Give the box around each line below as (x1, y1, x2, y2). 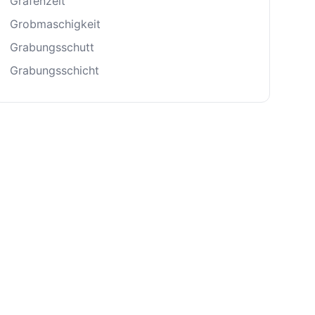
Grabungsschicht (10, 63, 99, 77)
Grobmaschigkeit (10, 17, 101, 31)
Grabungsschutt (10, 40, 94, 54)
